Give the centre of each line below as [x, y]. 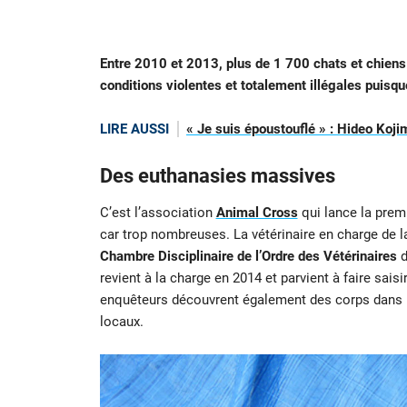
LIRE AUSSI [134, 129]
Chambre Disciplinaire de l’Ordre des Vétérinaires [248, 257]
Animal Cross [257, 213]
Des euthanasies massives [217, 176]
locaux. [121, 322]
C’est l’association [158, 213]
